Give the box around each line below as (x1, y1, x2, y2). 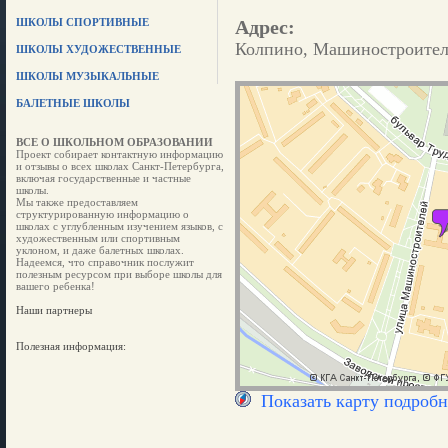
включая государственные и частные (15, 172, 191, 184)
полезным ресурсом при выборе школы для (15, 268, 222, 280)
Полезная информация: (15, 340, 126, 352)
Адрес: (234, 16, 295, 38)
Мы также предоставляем (15, 196, 138, 208)
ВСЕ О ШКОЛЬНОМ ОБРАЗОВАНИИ (15, 136, 213, 148)
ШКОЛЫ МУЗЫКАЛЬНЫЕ (15, 70, 159, 82)
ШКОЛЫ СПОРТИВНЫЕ (15, 16, 149, 28)
